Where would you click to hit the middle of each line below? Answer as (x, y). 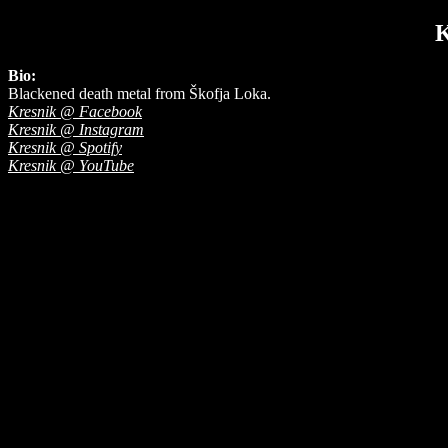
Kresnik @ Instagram (76, 129)
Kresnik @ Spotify (65, 147)
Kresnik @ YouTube (71, 165)
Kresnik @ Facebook (75, 111)
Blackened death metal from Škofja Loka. (139, 93)
